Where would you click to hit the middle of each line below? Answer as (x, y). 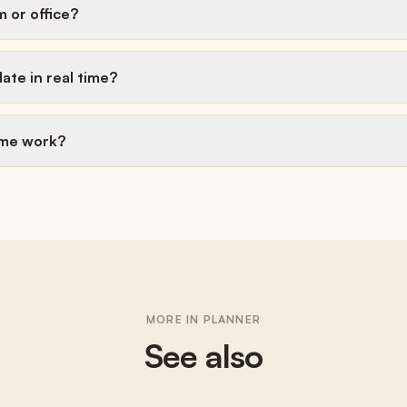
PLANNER (232, 319)
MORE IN (174, 319)
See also (203, 356)
